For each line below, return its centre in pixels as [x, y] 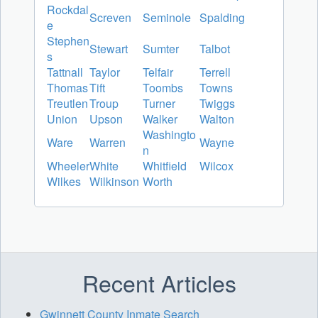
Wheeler [68, 166]
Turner [159, 104]
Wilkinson [114, 182]
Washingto [169, 135]
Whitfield [165, 166]
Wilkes [64, 182]
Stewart [109, 49]
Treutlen [67, 104]
